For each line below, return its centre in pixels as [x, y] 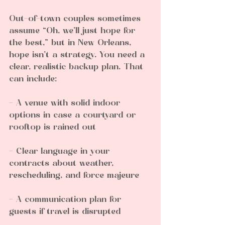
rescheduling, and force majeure [77, 176]
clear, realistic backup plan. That [78, 67]
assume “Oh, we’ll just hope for [74, 31]
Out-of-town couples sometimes [76, 19]
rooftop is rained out [55, 127]
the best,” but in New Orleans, [72, 43]
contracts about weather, [63, 163]
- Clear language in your [61, 151]
